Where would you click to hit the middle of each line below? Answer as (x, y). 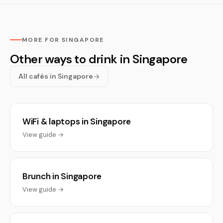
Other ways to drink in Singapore (99, 59)
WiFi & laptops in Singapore (77, 121)
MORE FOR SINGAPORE (63, 40)
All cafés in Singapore (56, 76)
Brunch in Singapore (62, 176)
